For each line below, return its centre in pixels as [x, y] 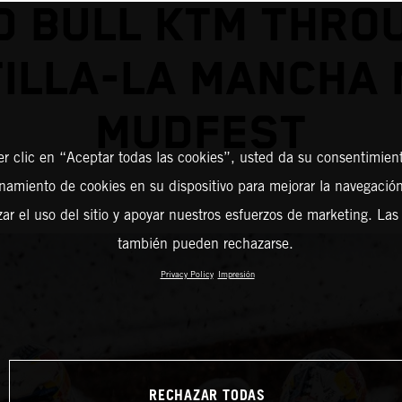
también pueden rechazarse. [205, 244]
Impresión [236, 274]
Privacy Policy [187, 274]
